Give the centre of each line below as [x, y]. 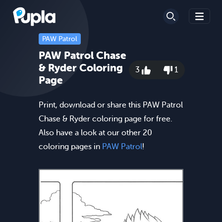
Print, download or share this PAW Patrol [111, 105]
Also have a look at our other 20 [95, 133]
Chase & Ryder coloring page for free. [106, 119]
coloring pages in [70, 146]
